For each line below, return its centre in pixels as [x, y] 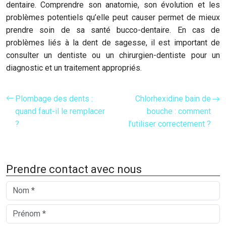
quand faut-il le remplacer [60, 111]
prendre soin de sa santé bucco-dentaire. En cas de [113, 30]
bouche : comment [179, 111]
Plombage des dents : [54, 99]
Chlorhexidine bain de [173, 99]
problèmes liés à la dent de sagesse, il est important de [113, 43]
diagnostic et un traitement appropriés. [74, 68]
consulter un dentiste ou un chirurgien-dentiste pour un [113, 55]
